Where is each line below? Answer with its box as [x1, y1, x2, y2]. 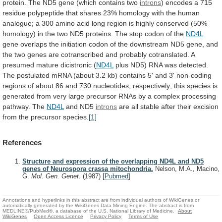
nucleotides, [93, 81, 131, 90]
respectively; [133, 81, 172, 90]
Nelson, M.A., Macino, [153, 165, 220, 173]
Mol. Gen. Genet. [31, 172, 83, 180]
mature [36, 60, 58, 69]
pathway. [2, 102, 30, 111]
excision [193, 102, 219, 111]
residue [2, 8, 26, 17]
